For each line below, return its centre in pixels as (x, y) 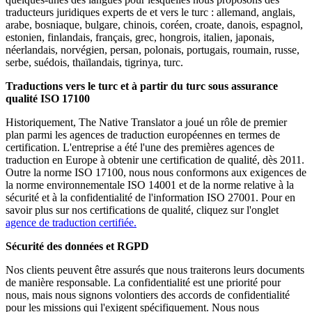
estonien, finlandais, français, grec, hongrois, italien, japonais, (140, 38)
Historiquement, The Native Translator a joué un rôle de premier (146, 123)
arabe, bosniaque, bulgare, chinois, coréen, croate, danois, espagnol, (154, 25)
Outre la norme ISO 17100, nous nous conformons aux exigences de (156, 173)
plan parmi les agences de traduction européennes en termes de (143, 135)
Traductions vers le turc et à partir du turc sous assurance (142, 86)
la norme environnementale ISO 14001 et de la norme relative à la (150, 185)
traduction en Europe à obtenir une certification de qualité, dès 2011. (155, 160)
